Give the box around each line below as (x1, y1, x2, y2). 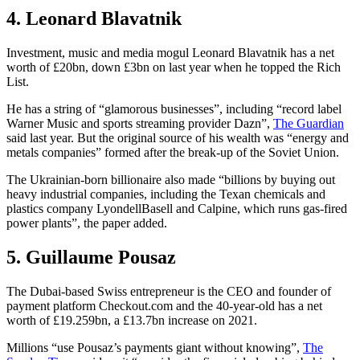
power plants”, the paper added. (6, 215, 167, 230)
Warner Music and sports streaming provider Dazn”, (6, 116, 273, 130)
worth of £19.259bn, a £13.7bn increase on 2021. (6, 313, 257, 327)
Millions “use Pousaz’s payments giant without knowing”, (6, 340, 303, 354)
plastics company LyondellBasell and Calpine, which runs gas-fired (6, 201, 347, 215)
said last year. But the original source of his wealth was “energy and (6, 130, 349, 145)
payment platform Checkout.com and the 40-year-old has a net (6, 298, 322, 313)
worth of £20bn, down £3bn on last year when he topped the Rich (6, 59, 341, 74)
